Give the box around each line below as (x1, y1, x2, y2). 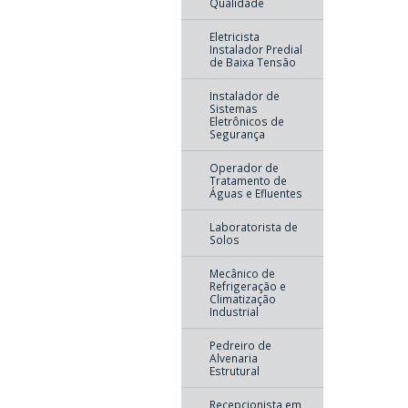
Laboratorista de (209, 219, 298, 234)
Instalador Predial (209, 41, 302, 56)
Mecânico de (209, 265, 275, 280)
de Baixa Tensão (209, 54, 296, 69)
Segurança (209, 126, 265, 141)
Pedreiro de (209, 337, 271, 352)
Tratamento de (209, 172, 287, 188)
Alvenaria (209, 350, 258, 365)
